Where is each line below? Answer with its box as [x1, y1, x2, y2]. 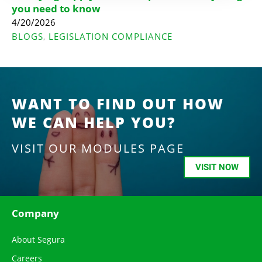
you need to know [12, 1, 101, 15]
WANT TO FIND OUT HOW [12, 93, 224, 113]
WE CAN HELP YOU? [12, 112, 176, 132]
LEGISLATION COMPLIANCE [49, 30, 173, 42]
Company [12, 206, 61, 220]
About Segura [12, 233, 65, 245]
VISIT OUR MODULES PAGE [12, 140, 184, 156]
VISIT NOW [195, 161, 239, 173]
